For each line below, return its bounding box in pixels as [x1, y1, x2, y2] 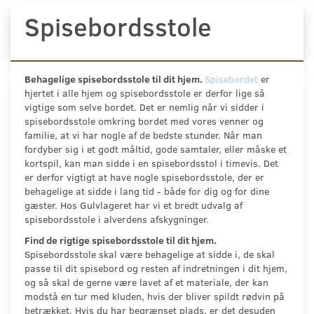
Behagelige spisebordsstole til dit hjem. [25, 72, 205, 86]
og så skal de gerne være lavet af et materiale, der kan [25, 275, 268, 289]
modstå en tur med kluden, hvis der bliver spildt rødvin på [25, 289, 285, 303]
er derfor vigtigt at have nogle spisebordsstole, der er [25, 170, 264, 184]
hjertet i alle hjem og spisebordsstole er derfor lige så [25, 86, 265, 100]
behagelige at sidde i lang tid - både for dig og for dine [25, 184, 269, 198]
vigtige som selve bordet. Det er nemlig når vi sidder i [25, 100, 264, 114]
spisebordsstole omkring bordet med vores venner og [25, 114, 264, 128]
